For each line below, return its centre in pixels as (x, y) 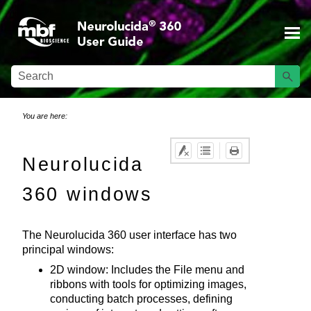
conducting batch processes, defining (141, 299)
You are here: (45, 116)
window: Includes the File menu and (154, 270)
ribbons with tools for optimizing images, (148, 285)
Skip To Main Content (155, 20)
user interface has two (182, 235)
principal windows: (68, 250)
